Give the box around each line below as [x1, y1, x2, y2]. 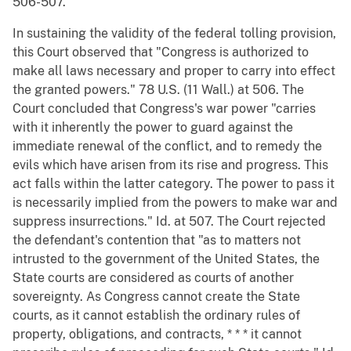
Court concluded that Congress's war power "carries [13, 101, 316, 117]
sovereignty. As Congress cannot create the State [13, 289, 300, 305]
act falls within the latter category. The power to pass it [13, 176, 335, 192]
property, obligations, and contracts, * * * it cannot [13, 327, 302, 342]
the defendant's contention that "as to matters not [13, 233, 301, 248]
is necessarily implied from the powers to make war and [13, 195, 338, 211]
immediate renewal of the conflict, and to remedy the [13, 139, 322, 154]
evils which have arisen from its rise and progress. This [13, 157, 328, 173]
